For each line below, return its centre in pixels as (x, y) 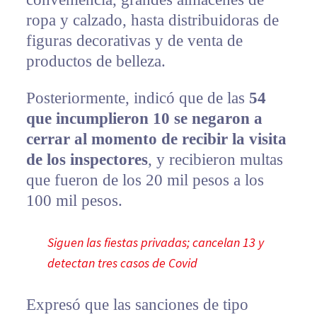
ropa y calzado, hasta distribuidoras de (152, 20)
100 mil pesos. (74, 200)
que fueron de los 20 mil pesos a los (145, 180)
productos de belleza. (96, 61)
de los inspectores (87, 159)
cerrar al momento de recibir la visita (156, 139)
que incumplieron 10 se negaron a (144, 118)
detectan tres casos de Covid (122, 263)
